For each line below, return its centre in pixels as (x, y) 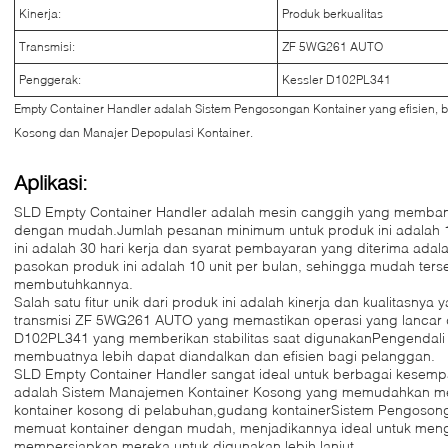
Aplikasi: (51, 182)
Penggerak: (50, 79)
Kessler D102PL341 (336, 79)
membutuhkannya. (73, 283)
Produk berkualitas (332, 13)
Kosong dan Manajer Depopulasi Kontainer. (133, 132)
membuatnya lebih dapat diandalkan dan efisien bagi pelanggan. (224, 355)
